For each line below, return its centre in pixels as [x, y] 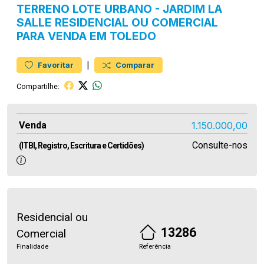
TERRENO [43, 9]
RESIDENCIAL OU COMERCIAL [135, 22]
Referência [155, 247]
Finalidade [32, 247]
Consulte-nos [220, 145]
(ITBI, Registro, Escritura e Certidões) [81, 146]
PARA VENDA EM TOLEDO [86, 36]
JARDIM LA [192, 9]
